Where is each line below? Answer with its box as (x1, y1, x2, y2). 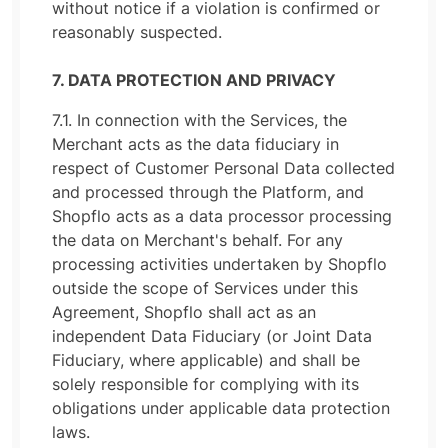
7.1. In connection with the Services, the (52, 110, 347, 130)
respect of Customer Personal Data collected (52, 158, 395, 178)
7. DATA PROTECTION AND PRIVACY (52, 70, 336, 90)
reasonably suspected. (52, 22, 222, 42)
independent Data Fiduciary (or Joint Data (52, 326, 372, 346)
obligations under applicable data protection (52, 398, 390, 418)
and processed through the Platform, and (52, 182, 364, 202)
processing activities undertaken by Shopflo (52, 254, 387, 274)
